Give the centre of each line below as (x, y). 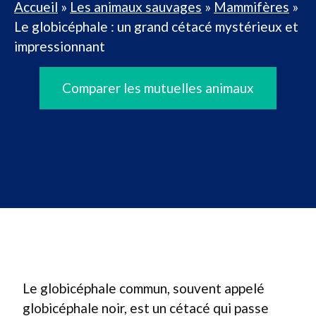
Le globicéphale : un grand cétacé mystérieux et (156, 26)
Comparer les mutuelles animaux (158, 88)
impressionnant (60, 46)
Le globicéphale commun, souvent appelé (144, 288)
